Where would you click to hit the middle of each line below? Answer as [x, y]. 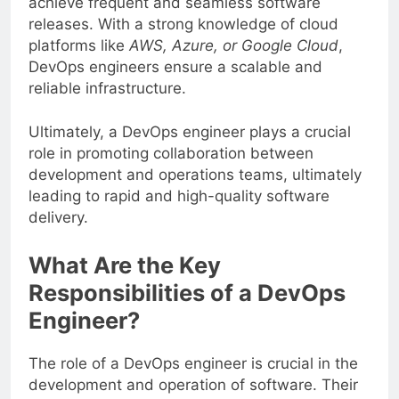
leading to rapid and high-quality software [179, 196]
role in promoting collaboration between [171, 154]
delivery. [58, 218]
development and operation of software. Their [193, 384]
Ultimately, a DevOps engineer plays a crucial [190, 132]
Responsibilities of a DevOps [187, 292]
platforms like [79, 45]
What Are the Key [125, 265]
